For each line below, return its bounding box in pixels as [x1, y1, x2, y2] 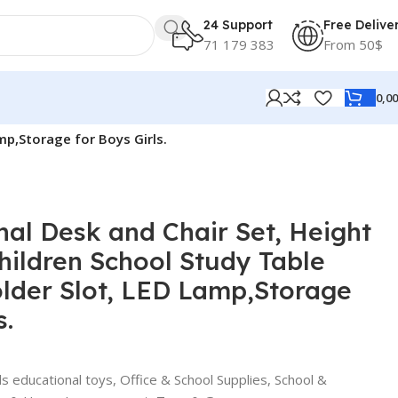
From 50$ [323, 35, 383, 53]
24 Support [203, 16, 273, 33]
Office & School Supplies [119, 370, 267, 388]
